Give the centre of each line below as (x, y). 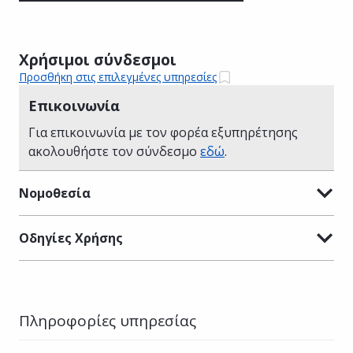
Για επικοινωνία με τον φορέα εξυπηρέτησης (163, 132)
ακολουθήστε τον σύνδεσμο (114, 151)
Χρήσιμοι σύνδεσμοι (98, 59)
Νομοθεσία (55, 193)
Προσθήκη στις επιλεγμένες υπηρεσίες (118, 77)
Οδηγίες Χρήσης (71, 238)
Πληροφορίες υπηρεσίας (108, 320)
